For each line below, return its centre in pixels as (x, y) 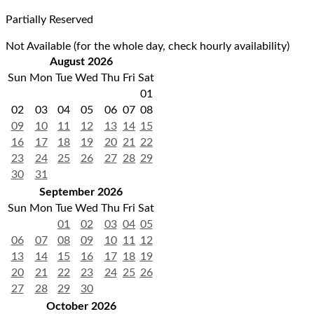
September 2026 (81, 192)
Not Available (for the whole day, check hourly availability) (148, 47)
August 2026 (81, 62)
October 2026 (81, 307)
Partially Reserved (49, 20)
